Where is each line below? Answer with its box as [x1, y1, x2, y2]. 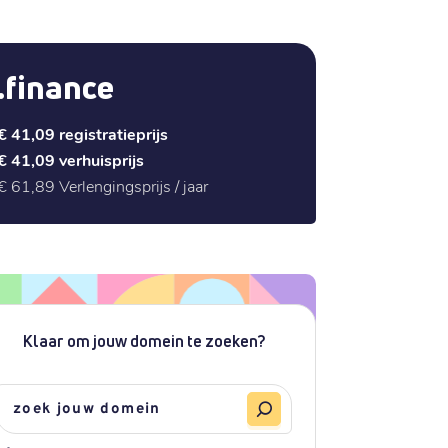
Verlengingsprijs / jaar [58, 175, 208, 196]
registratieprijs [58, 123, 168, 144]
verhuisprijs [58, 149, 144, 170]
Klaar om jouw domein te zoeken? [22, 331, 265, 351]
